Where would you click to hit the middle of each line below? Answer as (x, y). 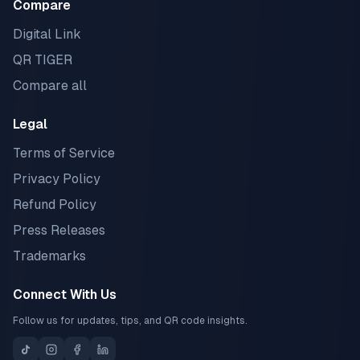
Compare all (50, 86)
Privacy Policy (57, 179)
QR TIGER (43, 60)
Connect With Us (65, 295)
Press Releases (59, 230)
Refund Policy (55, 205)
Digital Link (47, 34)
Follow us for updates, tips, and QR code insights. (130, 321)
